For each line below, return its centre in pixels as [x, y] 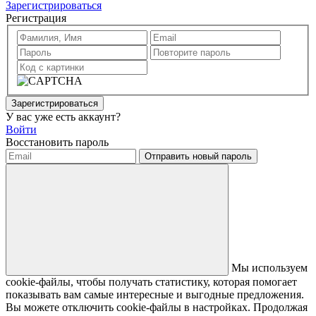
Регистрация [36, 18]
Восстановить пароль [57, 142]
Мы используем [268, 267]
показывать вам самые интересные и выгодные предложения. [155, 294]
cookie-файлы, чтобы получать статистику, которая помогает [151, 281]
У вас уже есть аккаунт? [63, 116]
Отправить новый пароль [198, 156]
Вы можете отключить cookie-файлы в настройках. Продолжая [157, 307]
